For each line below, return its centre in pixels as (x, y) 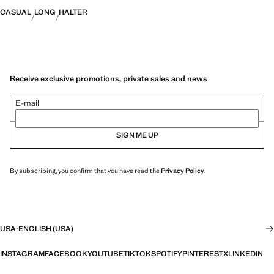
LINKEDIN (246, 254)
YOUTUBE (106, 254)
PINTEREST (203, 254)
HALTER (73, 13)
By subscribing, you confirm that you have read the (85, 170)
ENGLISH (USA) (46, 229)
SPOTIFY (167, 254)
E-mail (27, 103)
